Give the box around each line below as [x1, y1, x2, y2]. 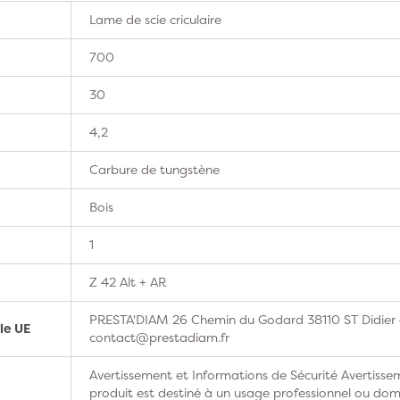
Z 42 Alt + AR [89, 272, 166, 290]
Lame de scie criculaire [89, 10, 221, 28]
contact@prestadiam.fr [89, 328, 229, 346]
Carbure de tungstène [89, 160, 220, 178]
